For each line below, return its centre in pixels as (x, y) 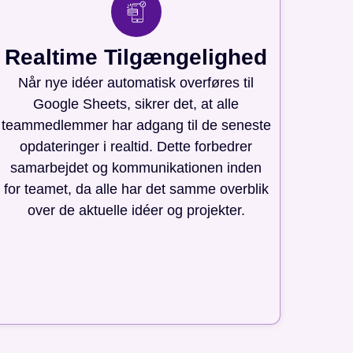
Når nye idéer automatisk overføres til (136, 82)
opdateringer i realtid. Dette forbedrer (136, 146)
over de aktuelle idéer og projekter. (136, 210)
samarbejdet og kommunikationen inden (136, 167)
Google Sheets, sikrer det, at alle (136, 104)
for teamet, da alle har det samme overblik (136, 189)
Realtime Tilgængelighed (136, 57)
